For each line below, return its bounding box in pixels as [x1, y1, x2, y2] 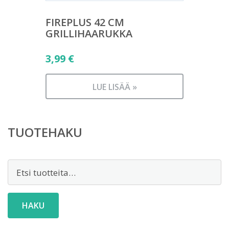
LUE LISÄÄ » [92, 81, 137, 93]
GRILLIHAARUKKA [45, 27, 132, 41]
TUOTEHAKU [8, 124, 82, 141]
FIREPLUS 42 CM [45, 15, 124, 30]
